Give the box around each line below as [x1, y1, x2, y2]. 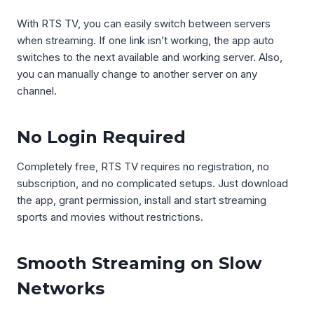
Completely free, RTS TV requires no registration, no [17, 160, 269, 173]
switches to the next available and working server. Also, [17, 50, 282, 64]
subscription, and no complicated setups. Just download [17, 177, 288, 190]
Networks [17, 278, 104, 299]
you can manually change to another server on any [17, 67, 257, 81]
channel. [17, 84, 57, 97]
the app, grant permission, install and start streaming [17, 193, 266, 207]
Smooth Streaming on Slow [17, 253, 261, 273]
